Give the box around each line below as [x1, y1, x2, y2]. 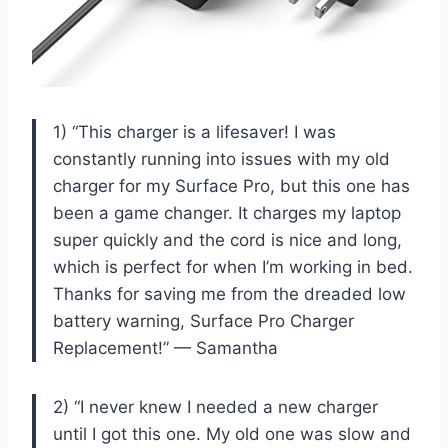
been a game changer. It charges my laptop [53, 202, 401, 223]
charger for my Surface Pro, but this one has [53, 175, 410, 196]
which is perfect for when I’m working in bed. [53, 256, 413, 277]
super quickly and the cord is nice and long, [53, 229, 402, 250]
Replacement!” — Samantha [53, 337, 278, 358]
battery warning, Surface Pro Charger [53, 310, 354, 331]
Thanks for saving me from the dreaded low [53, 283, 406, 304]
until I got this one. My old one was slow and [53, 423, 411, 444]
